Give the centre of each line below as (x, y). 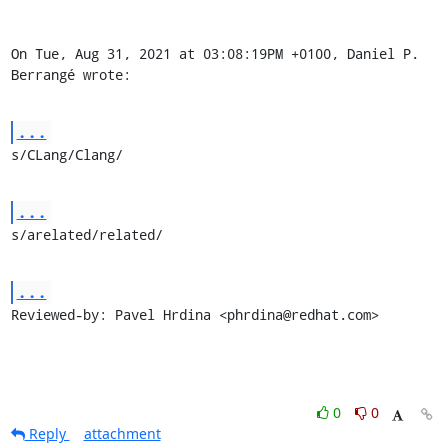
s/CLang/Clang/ (66, 154)
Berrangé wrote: (70, 74)
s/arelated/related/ (86, 234)
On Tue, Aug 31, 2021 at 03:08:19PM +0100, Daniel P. (214, 53)
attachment (122, 433)
